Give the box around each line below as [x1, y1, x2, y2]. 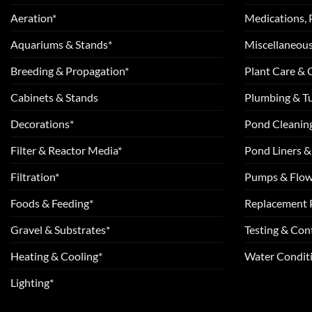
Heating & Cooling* [10, 249, 102, 263]
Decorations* [10, 116, 74, 130]
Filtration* [10, 169, 59, 183]
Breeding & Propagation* [10, 63, 129, 77]
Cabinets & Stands [10, 90, 98, 104]
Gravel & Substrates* [10, 222, 110, 236]
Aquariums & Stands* [10, 37, 112, 51]
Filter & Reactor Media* [10, 143, 122, 157]
